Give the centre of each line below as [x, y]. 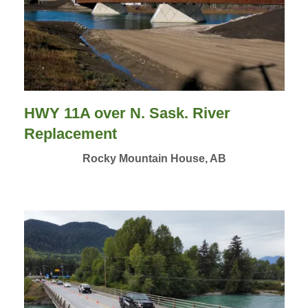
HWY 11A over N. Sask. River [127, 113]
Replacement [70, 134]
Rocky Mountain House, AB [154, 159]
